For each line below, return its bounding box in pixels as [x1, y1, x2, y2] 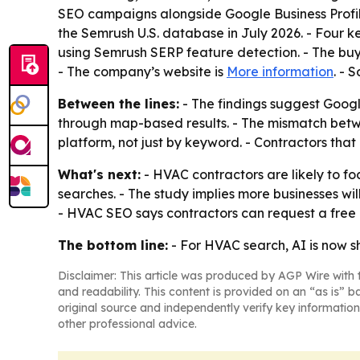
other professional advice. [58, 317, 197, 332]
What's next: [58, 166, 141, 183]
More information [227, 63, 333, 80]
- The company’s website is [58, 63, 227, 80]
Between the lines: [58, 96, 179, 112]
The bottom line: [58, 237, 168, 254]
